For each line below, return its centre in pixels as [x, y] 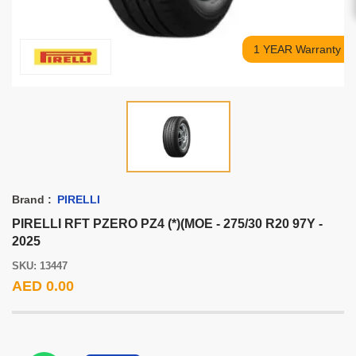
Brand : [33, 199]
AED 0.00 [43, 286]
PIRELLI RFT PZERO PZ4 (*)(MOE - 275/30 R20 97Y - [167, 224]
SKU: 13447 [40, 266]
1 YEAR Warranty [297, 49]
